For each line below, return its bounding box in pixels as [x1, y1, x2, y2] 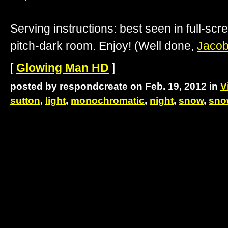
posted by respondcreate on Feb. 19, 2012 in [10, 80, 220, 92]
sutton [10, 95, 40, 106]
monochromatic [71, 95, 145, 106]
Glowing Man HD [16, 61, 109, 75]
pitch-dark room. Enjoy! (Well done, [10, 39, 197, 53]
